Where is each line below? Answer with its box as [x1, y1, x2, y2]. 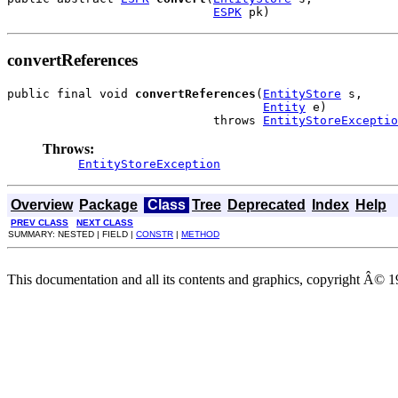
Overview [11, 197, 73, 213]
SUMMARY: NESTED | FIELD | [8, 229, 136, 240]
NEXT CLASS [76, 218, 133, 228]
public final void [7, 87, 135, 101]
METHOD [181, 229, 219, 240]
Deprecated [227, 197, 306, 213]
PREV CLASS [11, 218, 68, 228]
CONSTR [136, 229, 173, 240]
